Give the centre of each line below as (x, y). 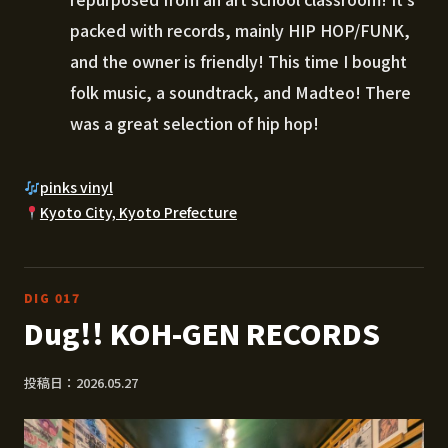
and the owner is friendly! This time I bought (238, 61)
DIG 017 (52, 298)
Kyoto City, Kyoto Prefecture (138, 212)
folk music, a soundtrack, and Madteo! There (240, 92)
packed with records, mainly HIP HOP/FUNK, (240, 30)
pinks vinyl (76, 187)
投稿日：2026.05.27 (81, 383)
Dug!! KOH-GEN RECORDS (202, 333)
